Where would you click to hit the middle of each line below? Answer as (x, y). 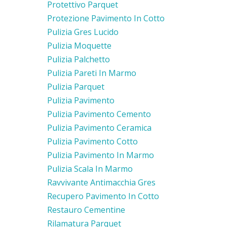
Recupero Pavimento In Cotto (103, 196)
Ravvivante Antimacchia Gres (101, 182)
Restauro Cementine (86, 210)
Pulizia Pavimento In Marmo (101, 155)
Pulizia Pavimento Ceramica (99, 127)
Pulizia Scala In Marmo (90, 168)
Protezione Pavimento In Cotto (106, 18)
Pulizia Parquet (76, 86)
